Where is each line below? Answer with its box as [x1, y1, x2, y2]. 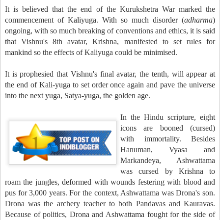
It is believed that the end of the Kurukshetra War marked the [5, 5, 215, 13]
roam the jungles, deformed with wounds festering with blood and [5, 178, 215, 186]
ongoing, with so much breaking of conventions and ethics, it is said [5, 27, 215, 35]
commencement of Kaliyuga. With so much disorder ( [5, 16, 184, 24]
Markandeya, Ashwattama [120, 156, 215, 165]
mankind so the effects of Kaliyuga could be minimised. [5, 48, 179, 56]
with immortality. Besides [120, 135, 215, 143]
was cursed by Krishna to [120, 167, 215, 175]
